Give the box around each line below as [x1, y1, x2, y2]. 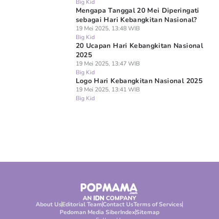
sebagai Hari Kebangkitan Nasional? [75, 15, 197, 24]
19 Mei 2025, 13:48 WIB [75, 24, 140, 32]
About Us [36, 200, 62, 208]
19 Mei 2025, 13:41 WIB [75, 86, 140, 93]
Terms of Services [133, 200, 183, 208]
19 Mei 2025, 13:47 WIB [75, 60, 140, 67]
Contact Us [103, 200, 134, 208]
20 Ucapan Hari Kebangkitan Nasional [75, 41, 203, 50]
